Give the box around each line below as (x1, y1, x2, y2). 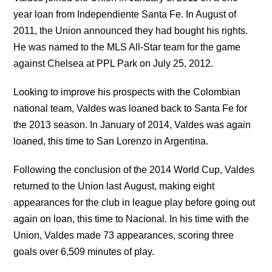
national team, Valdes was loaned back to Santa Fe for (13, 103, 248, 114)
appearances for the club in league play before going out (13, 197, 256, 208)
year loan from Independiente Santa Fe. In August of (13, 8, 237, 19)
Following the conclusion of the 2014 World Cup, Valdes (13, 164, 255, 175)
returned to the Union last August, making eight (13, 180, 215, 191)
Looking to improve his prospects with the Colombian (13, 86, 241, 97)
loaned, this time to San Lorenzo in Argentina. (13, 135, 209, 146)
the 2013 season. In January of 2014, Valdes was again (13, 119, 251, 130)
